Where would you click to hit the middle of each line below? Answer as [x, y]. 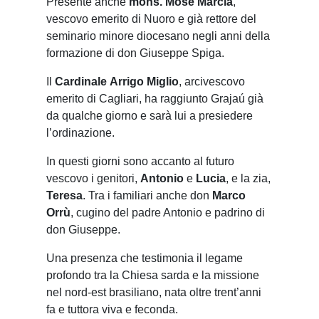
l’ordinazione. [80, 133]
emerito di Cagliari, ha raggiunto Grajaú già [155, 99]
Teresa [64, 196]
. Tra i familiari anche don [147, 196]
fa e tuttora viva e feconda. [112, 310]
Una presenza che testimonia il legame [145, 258]
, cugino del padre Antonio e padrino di [168, 213]
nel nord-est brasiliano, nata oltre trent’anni [154, 293]
